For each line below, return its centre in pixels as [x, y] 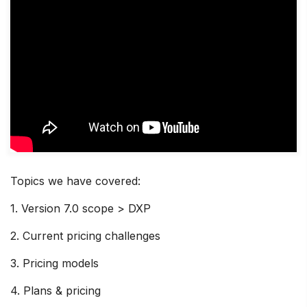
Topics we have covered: [75, 181]
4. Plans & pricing [56, 290]
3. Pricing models [54, 263]
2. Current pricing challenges [85, 235]
